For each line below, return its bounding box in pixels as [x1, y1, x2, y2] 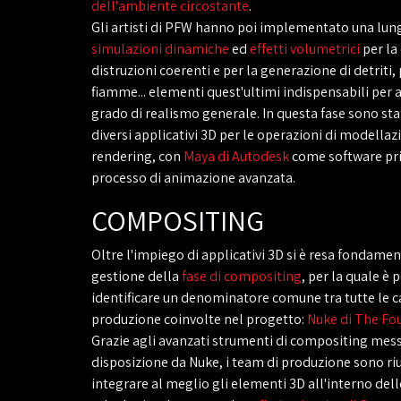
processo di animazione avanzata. [91, 168, 295, 187]
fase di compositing [182, 267, 302, 286]
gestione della [91, 267, 182, 286]
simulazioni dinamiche [91, 39, 229, 58]
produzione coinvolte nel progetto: [91, 310, 307, 328]
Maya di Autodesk [183, 147, 289, 166]
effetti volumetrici [250, 39, 360, 58]
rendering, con [91, 147, 183, 166]
